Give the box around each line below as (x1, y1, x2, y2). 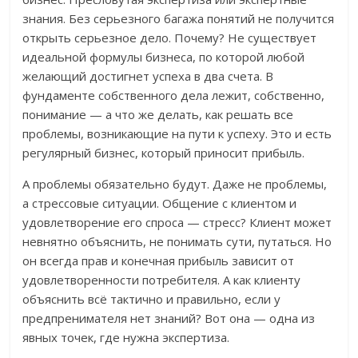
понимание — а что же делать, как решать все (22, 106, 294, 123)
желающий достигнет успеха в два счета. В (22, 68, 274, 85)
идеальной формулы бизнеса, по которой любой (22, 49, 305, 66)
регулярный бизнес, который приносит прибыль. (22, 145, 305, 161)
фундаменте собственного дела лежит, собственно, (22, 87, 325, 104)
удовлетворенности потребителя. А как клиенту (22, 272, 301, 288)
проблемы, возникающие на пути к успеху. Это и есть (22, 125, 332, 142)
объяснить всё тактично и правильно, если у (22, 291, 281, 308)
